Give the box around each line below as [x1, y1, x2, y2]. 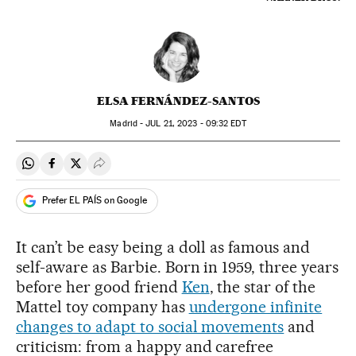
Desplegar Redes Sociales [99, 162, 240, 178]
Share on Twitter [75, 162, 165, 178]
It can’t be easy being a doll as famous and [16, 237, 311, 257]
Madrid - [110, 118, 146, 129]
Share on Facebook [51, 162, 157, 178]
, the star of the [209, 277, 316, 296]
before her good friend [16, 277, 182, 296]
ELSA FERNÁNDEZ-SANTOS [96, 93, 260, 108]
